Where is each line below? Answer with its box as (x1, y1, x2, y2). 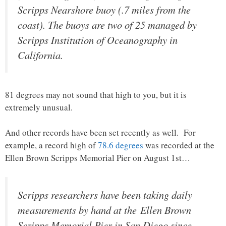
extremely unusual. (5, 101, 73, 113)
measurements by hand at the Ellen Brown (18, 202, 191, 217)
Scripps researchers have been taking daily (18, 187, 192, 202)
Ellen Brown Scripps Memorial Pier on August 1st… (5, 152, 190, 164)
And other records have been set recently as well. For (5, 127, 196, 139)
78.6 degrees (98, 139, 143, 151)
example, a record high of (5, 139, 98, 151)
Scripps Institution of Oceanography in (18, 33, 178, 47)
